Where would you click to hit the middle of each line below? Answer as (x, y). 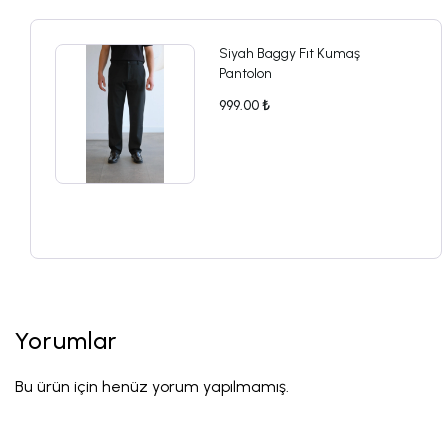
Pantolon (245, 73)
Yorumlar (66, 340)
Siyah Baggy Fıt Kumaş (289, 53)
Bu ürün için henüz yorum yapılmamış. (152, 386)
